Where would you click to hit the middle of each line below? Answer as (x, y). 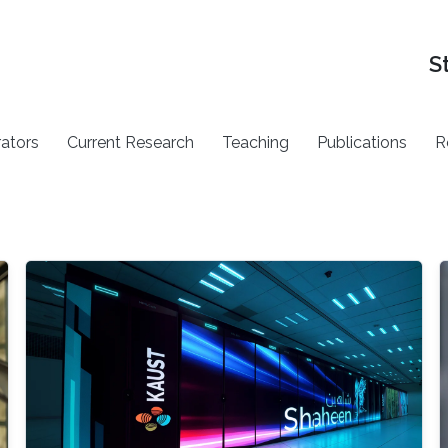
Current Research (131, 142)
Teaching (256, 142)
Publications (362, 142)
